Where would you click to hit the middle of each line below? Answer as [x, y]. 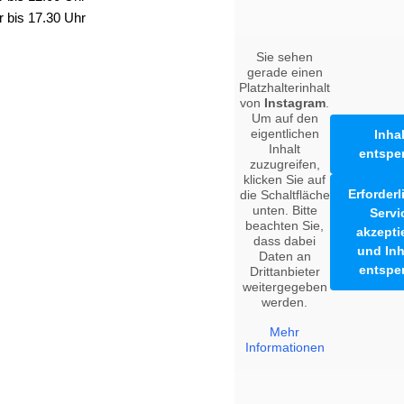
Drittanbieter [285, 271]
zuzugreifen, [285, 164]
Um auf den [285, 118]
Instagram [295, 102]
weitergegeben [285, 286]
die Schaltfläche [285, 194]
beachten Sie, [285, 225]
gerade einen [285, 72]
